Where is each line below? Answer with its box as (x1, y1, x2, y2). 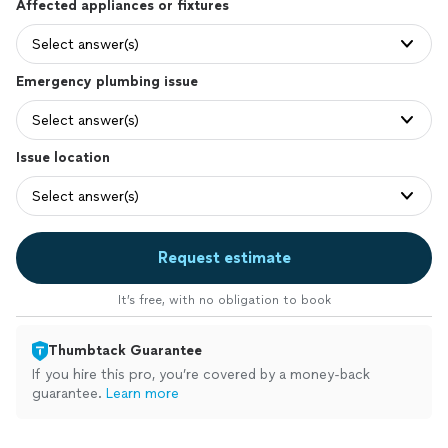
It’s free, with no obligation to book (117, 293, 331, 307)
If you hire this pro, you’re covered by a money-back (32, 366, 370, 383)
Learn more (106, 385, 179, 402)
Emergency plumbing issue (16, 73, 198, 90)
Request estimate (157, 248, 291, 267)
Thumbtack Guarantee (48, 342, 202, 359)
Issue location (16, 149, 110, 166)
